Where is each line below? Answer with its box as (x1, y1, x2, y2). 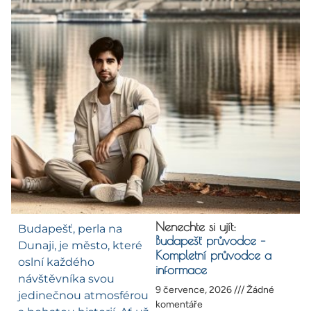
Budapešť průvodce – (155, 233, 265, 249)
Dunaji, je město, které (18, 239, 142, 253)
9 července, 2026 (155, 284, 234, 296)
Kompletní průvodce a (155, 248, 271, 263)
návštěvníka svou (18, 272, 115, 286)
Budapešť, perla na (18, 222, 122, 236)
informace (155, 262, 207, 278)
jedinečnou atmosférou (18, 289, 149, 303)
